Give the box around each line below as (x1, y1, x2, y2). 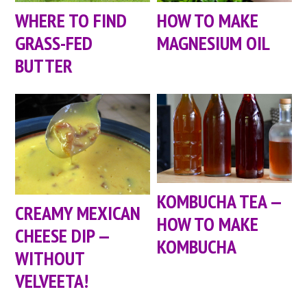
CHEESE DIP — (15, 223, 110, 249)
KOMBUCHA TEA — (157, 188, 282, 214)
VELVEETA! (15, 268, 89, 294)
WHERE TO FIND (15, 7, 127, 33)
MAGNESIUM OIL (157, 29, 271, 56)
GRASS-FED (15, 29, 93, 56)
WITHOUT (15, 245, 85, 271)
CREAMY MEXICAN (15, 200, 141, 226)
